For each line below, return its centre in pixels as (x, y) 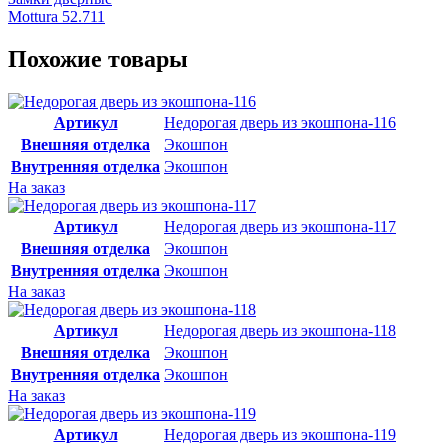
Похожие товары (98, 58)
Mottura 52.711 (56, 17)
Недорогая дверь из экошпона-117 (280, 226)
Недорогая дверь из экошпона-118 (280, 330)
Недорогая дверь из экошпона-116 (280, 122)
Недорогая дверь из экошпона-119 (280, 434)
